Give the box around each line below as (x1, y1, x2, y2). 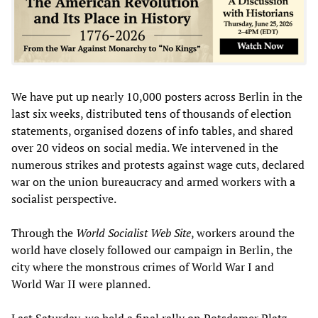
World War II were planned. (11, 275, 150, 292)
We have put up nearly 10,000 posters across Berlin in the (11, 88, 302, 104)
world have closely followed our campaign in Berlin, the (11, 241, 292, 258)
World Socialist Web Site (76, 224, 191, 241)
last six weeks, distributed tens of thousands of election (11, 105, 292, 121)
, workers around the (191, 224, 295, 241)
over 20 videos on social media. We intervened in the (11, 139, 278, 155)
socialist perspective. (11, 190, 116, 207)
